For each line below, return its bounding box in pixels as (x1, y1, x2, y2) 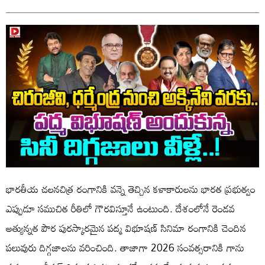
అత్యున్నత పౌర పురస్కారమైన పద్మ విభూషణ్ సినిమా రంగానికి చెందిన (6, 218, 246, 238)
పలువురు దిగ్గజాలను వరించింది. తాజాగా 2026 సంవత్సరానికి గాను (6, 237, 244, 257)
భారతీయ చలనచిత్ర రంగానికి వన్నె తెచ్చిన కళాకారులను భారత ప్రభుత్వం (6, 179, 256, 199)
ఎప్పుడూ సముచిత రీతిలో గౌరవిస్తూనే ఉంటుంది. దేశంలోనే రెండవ (6, 198, 235, 218)
